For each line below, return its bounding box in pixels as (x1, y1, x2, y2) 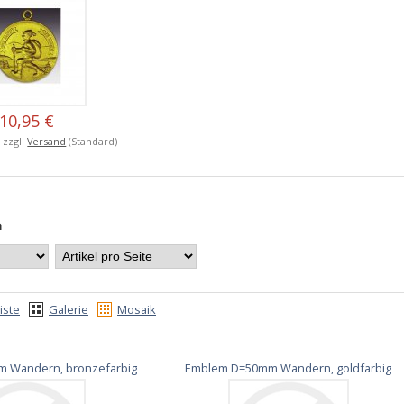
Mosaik (117, 301, 156, 318)
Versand (27, 133, 67, 148)
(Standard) (66, 133, 118, 148)
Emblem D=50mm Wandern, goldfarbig (185, 359, 392, 376)
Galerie (49, 301, 88, 318)
